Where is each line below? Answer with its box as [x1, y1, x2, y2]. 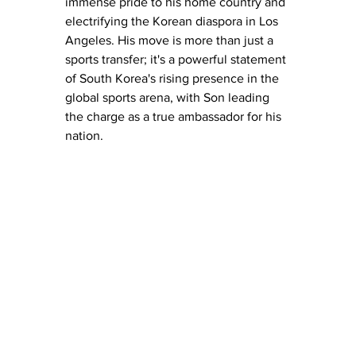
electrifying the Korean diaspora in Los [65, 14, 281, 29]
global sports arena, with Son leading [65, 91, 273, 105]
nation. [65, 129, 103, 143]
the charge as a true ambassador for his [65, 110, 284, 124]
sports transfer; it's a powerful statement [65, 52, 289, 67]
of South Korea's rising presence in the [65, 72, 282, 86]
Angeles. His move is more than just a [65, 33, 277, 48]
